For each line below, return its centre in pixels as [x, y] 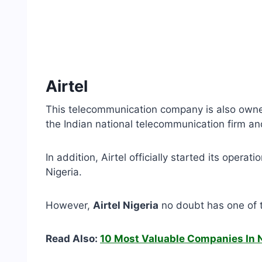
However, [69, 205]
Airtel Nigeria [126, 205]
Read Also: [73, 239]
